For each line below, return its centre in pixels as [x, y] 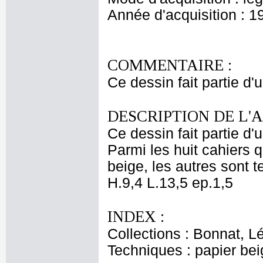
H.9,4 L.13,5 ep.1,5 [170, 183]
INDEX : [136, 217]
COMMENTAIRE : [170, 65]
